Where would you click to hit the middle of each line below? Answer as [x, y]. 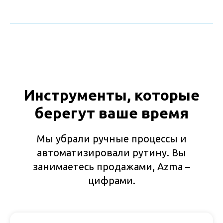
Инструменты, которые [111, 95]
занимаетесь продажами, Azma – [111, 167]
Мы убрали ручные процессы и [111, 139]
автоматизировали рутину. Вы [111, 153]
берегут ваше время [111, 113]
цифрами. [111, 181]
